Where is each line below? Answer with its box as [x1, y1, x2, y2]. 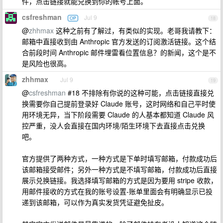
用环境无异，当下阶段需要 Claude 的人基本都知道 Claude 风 [22, 110, 214, 119]
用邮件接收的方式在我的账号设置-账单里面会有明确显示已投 [22, 186, 213, 196]
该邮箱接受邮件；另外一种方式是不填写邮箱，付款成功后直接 [22, 164, 217, 174]
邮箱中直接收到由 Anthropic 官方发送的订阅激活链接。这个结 [22, 36, 216, 46]
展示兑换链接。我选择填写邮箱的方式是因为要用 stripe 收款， [22, 175, 218, 185]
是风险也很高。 [22, 58, 71, 68]
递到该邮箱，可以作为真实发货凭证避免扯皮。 [22, 197, 168, 207]
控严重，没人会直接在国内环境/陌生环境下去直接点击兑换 [22, 120, 205, 130]
